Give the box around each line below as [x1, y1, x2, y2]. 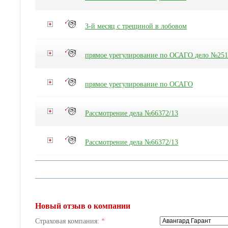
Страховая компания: [35, 217, 101, 225]
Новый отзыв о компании [35, 202, 130, 210]
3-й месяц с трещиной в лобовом [85, 22, 187, 30]
